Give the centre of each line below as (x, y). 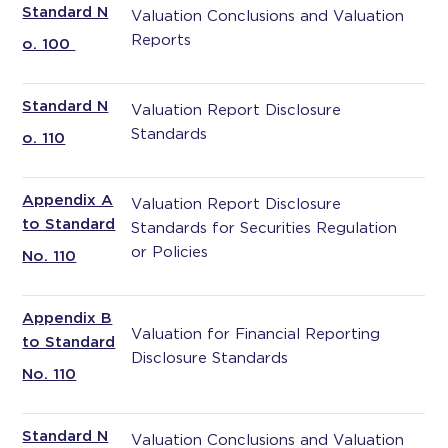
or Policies (170, 252)
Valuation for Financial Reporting (256, 334)
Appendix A (68, 200)
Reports (161, 40)
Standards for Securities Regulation (264, 228)
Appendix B (67, 318)
